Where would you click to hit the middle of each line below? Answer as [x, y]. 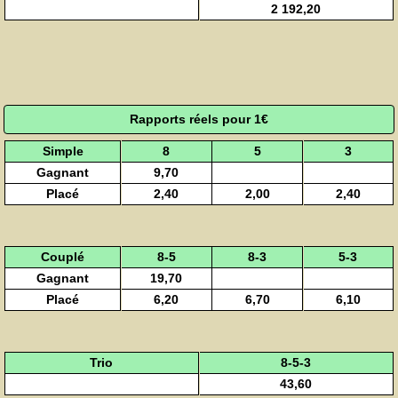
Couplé [63, 257]
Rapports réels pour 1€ [199, 119]
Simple [63, 151]
